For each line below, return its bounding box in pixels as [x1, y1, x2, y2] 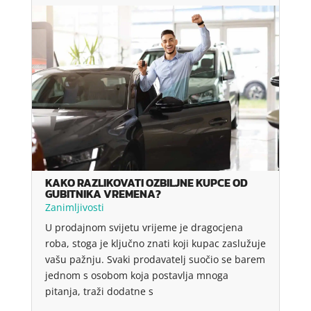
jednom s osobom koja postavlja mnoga [44, 268, 228, 282]
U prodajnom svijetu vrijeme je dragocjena [44, 220, 243, 234]
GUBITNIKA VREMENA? [44, 185, 161, 202]
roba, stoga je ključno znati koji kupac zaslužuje [44, 236, 266, 250]
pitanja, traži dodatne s [44, 284, 153, 298]
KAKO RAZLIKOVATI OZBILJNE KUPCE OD [44, 174, 248, 191]
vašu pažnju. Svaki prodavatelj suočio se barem [44, 252, 265, 266]
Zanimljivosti [44, 200, 104, 214]
